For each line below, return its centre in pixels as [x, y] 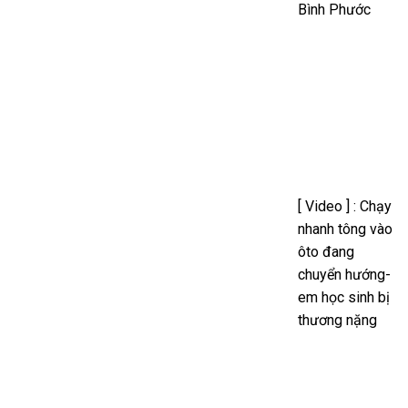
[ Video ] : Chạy [345, 206]
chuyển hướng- [344, 274]
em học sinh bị [344, 297]
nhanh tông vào [345, 229]
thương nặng [337, 320]
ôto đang [326, 251]
